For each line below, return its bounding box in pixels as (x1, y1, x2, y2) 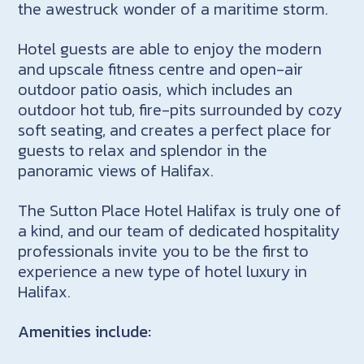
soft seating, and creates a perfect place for (18, 117, 332, 142)
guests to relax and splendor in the (18, 137, 268, 162)
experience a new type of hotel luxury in (18, 258, 308, 284)
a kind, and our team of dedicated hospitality (18, 218, 340, 243)
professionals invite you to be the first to (18, 238, 310, 263)
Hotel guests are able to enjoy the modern (18, 36, 323, 61)
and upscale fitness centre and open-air (18, 56, 304, 81)
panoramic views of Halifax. (18, 158, 214, 183)
